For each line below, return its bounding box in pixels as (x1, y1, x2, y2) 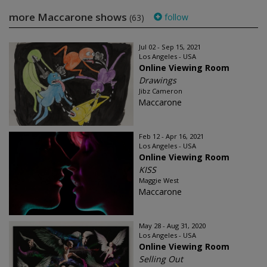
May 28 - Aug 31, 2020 (139, 221, 206, 230)
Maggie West (139, 175, 179, 185)
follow (162, 11, 188, 23)
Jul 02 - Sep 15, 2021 (139, 42, 201, 51)
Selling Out (139, 253, 183, 265)
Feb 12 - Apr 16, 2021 (139, 131, 204, 141)
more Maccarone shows (9, 10, 129, 24)
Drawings (139, 74, 176, 86)
